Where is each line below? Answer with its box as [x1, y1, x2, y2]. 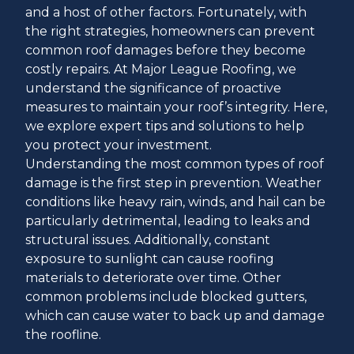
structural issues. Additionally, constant [25, 232, 270, 247]
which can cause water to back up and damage [25, 307, 325, 323]
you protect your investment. [25, 137, 212, 153]
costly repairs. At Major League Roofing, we [25, 61, 296, 77]
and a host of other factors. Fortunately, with [25, 4, 307, 20]
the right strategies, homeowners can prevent [25, 23, 315, 39]
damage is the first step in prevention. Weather [25, 175, 322, 190]
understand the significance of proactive [25, 80, 281, 96]
